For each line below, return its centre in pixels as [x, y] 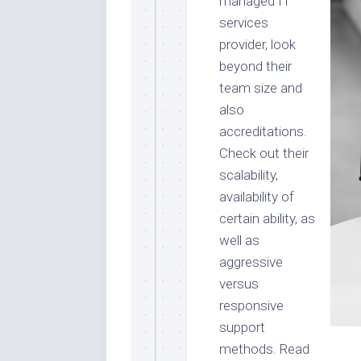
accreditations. [263, 131]
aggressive [251, 262]
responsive [251, 305]
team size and [261, 88]
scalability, [249, 175]
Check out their [264, 153]
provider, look [257, 44]
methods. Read [264, 349]
